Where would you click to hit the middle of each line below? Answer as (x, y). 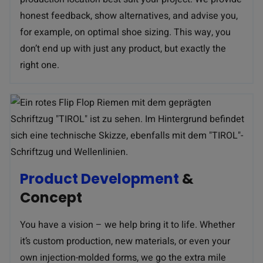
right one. (40, 65)
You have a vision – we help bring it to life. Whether (127, 225)
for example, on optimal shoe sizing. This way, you (125, 32)
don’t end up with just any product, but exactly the (123, 49)
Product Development (100, 179)
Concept (51, 198)
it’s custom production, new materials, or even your (125, 241)
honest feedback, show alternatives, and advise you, (129, 16)
